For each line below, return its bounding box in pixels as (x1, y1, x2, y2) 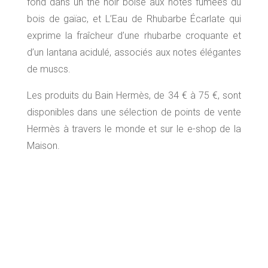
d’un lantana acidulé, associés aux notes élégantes (26, 47, 242, 59)
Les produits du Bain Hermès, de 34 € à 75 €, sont (26, 90, 242, 102)
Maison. (26, 140, 60, 152)
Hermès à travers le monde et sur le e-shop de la (26, 123, 242, 135)
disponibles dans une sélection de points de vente (26, 106, 242, 118)
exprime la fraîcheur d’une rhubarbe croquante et (26, 30, 242, 42)
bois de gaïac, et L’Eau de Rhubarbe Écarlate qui (26, 13, 242, 25)
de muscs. (26, 63, 71, 75)
